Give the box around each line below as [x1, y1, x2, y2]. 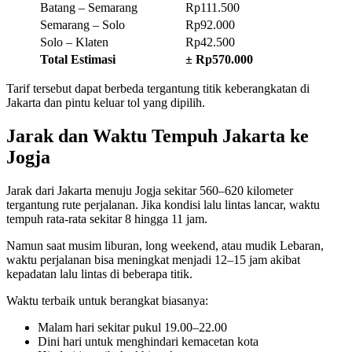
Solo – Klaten [40, 35, 108, 49]
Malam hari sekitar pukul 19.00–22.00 [38, 320, 227, 334]
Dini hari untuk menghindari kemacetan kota [38, 334, 258, 348]
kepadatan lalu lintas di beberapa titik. [6, 266, 192, 280]
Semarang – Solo [40, 17, 125, 31]
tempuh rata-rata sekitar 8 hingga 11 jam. [6, 211, 207, 225]
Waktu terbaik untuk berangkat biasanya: [6, 293, 208, 307]
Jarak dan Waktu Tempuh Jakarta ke [6, 125, 309, 146]
